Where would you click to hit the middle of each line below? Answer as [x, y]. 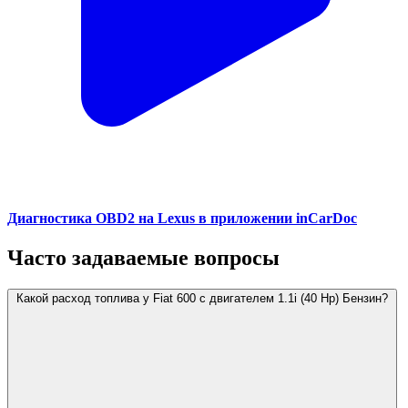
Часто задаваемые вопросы [143, 258]
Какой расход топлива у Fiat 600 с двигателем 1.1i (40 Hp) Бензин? [202, 299]
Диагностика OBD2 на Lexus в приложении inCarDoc [182, 219]
